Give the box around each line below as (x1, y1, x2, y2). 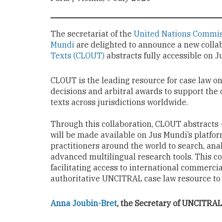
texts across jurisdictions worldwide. (51, 97, 188, 107)
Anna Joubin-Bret (51, 198, 117, 208)
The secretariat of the (51, 28, 134, 39)
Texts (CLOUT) (51, 50, 105, 60)
